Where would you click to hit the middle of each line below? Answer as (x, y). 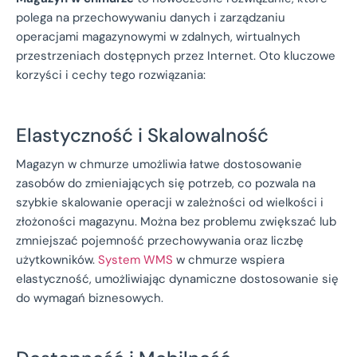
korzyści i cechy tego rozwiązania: (111, 75)
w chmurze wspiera (229, 259)
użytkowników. (57, 259)
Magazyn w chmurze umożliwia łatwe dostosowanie (159, 164)
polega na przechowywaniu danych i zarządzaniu (151, 17)
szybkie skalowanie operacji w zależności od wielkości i (170, 202)
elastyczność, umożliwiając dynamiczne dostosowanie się (177, 279)
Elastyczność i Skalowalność (142, 135)
